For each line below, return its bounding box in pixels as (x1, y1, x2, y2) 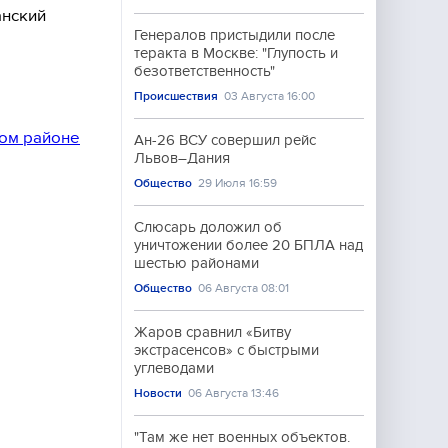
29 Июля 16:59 (198, 176, 278, 190)
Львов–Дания (134, 150, 230, 166)
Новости (134, 386, 182, 400)
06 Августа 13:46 (188, 386, 280, 400)
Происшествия (134, 89, 218, 103)
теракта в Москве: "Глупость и (134, 45, 338, 61)
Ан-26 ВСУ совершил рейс (134, 132, 316, 148)
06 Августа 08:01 (198, 281, 290, 295)
